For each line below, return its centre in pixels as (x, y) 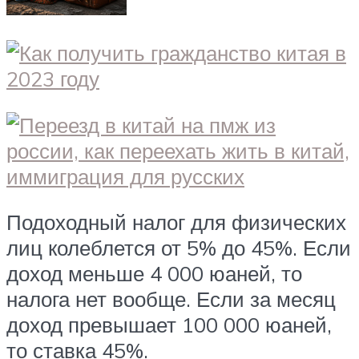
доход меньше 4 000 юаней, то (154, 274)
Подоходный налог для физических (176, 222)
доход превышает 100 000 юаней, (169, 325)
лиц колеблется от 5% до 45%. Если (179, 248)
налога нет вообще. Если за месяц (171, 299)
